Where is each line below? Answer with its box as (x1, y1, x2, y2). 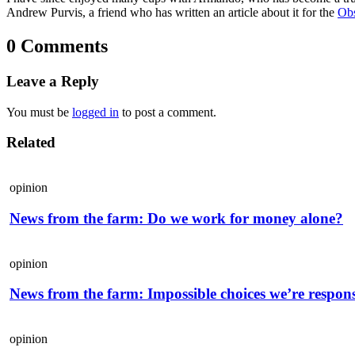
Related (6, 134, 55, 151)
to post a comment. (119, 105, 216, 119)
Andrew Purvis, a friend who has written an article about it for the (6, 6, 338, 20)
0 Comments (6, 36, 108, 57)
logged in (72, 105, 119, 119)
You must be (6, 105, 72, 119)
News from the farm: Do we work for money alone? (10, 209, 343, 227)
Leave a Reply (6, 72, 99, 90)
